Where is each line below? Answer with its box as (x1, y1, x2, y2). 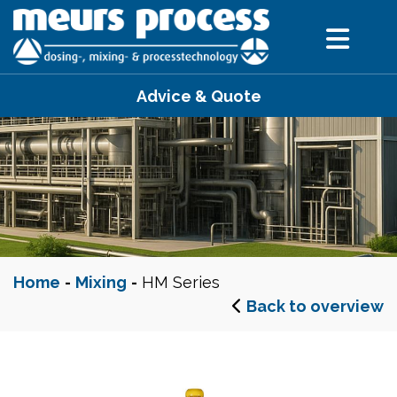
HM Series (137, 273, 220, 292)
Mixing (75, 273, 127, 292)
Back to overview (246, 297, 384, 315)
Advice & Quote (136, 87, 261, 105)
